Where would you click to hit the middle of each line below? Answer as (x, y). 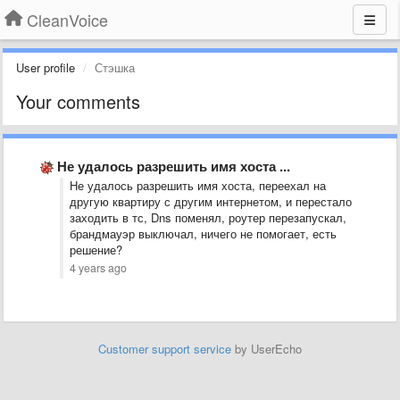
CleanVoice (67, 20)
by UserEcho (267, 349)
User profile (46, 67)
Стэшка (115, 67)
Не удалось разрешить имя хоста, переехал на (198, 185)
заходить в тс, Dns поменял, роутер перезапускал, (208, 217)
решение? (98, 250)
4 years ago (98, 268)
